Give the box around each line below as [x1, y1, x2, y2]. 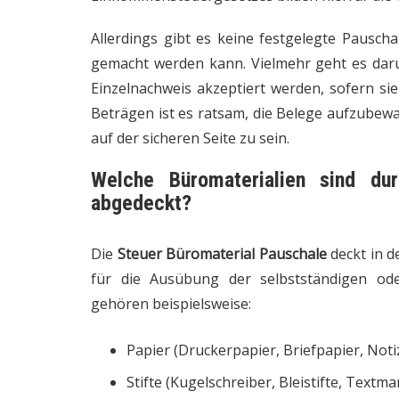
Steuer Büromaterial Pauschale [117, 243, 327, 264]
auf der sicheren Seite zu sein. [91, 127, 289, 148]
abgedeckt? [91, 190, 191, 216]
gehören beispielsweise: [91, 293, 251, 313]
